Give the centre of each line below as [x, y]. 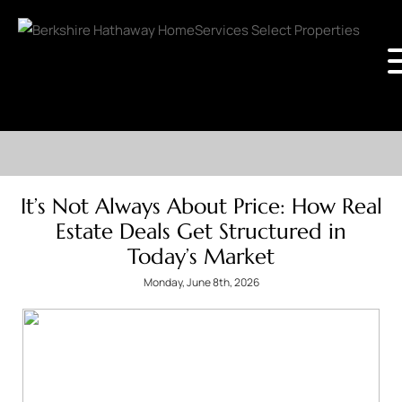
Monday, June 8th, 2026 [201, 282]
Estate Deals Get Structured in [201, 232]
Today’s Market [201, 257]
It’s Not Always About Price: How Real [201, 206]
